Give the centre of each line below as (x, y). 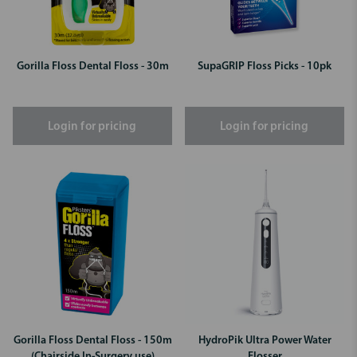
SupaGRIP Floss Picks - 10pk (265, 66)
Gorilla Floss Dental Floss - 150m (92, 340)
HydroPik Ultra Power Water (265, 340)
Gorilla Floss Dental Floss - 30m (92, 66)
